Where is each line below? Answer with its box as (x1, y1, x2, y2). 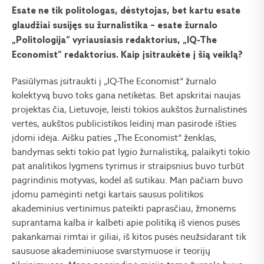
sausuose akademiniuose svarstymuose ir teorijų (12, 245, 210, 256)
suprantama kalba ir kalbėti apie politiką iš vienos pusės (12, 217, 240, 228)
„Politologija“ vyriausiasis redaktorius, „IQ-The (12, 35, 217, 46)
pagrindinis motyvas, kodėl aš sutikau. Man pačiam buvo (12, 174, 243, 186)
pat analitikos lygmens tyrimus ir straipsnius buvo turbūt (12, 160, 245, 171)
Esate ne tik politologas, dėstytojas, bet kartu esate (12, 6, 240, 16)
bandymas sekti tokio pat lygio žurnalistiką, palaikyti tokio (12, 146, 250, 157)
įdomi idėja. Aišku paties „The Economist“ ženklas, (12, 132, 216, 143)
